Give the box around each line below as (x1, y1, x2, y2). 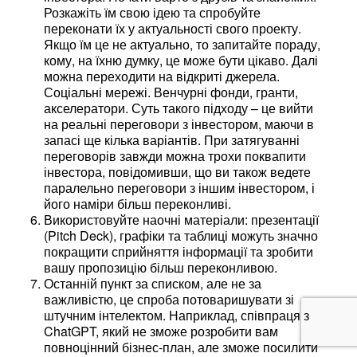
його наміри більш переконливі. (44, 194, 231, 213)
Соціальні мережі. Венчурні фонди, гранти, (44, 82, 298, 101)
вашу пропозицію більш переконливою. (44, 257, 277, 277)
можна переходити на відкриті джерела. (44, 66, 280, 85)
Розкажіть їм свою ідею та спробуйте (44, 2, 261, 22)
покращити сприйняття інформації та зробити (44, 241, 313, 261)
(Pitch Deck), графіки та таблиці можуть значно (44, 226, 318, 245)
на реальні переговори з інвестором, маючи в (44, 114, 314, 133)
